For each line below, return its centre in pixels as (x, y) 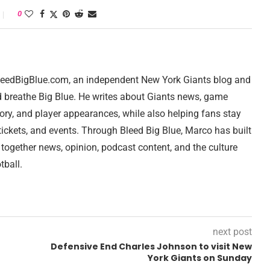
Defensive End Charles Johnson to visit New (151, 247)
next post (232, 232)
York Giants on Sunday (200, 258)
